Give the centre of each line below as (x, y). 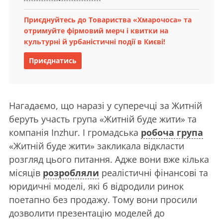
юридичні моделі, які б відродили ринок (96, 186)
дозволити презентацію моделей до (87, 213)
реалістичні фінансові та (154, 172)
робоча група (172, 132)
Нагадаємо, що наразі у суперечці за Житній (106, 105)
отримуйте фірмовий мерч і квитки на (96, 30)
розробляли (71, 172)
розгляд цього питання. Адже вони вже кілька (109, 159)
